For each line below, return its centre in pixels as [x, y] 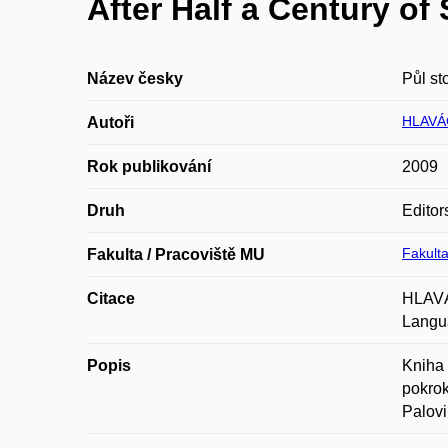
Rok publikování [149, 166]
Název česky [135, 78]
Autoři [110, 122]
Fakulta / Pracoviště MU [176, 254]
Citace [111, 298]
